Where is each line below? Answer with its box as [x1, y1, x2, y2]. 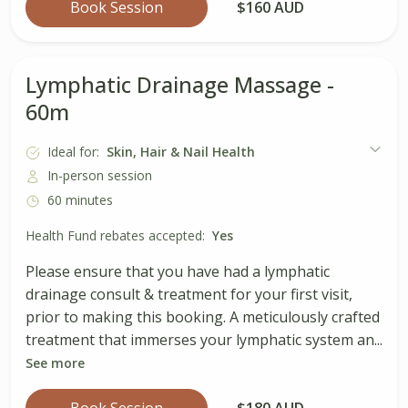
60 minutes [47, 190, 113, 209]
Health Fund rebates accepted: [25, 226, 205, 244]
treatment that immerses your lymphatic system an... [25, 329, 382, 350]
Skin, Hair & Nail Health [107, 142, 255, 160]
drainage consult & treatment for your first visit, [25, 283, 352, 304]
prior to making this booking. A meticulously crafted [25, 306, 380, 327]
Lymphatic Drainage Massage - [25, 70, 334, 100]
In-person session [47, 167, 152, 185]
